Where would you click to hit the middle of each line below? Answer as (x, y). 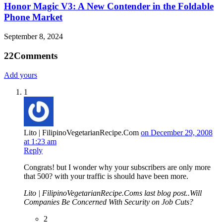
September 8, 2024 (33, 37)
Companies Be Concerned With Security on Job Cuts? (109, 202)
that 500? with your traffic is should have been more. (106, 176)
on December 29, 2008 (177, 132)
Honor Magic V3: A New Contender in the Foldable (109, 6)
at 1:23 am (40, 141)
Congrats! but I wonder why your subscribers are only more (117, 167)
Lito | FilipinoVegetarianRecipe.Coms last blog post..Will (113, 193)
